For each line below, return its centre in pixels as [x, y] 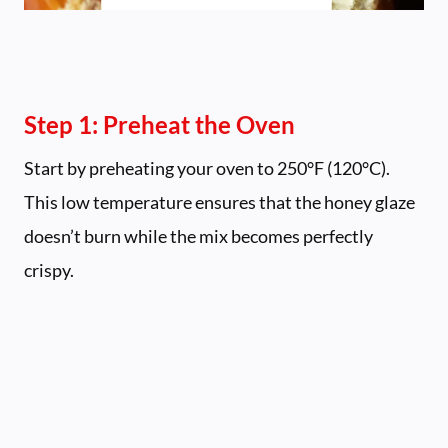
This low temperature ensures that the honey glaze [219, 202]
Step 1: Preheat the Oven [159, 125]
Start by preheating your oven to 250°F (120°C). [207, 168]
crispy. [49, 270]
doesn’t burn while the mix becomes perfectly [198, 236]
